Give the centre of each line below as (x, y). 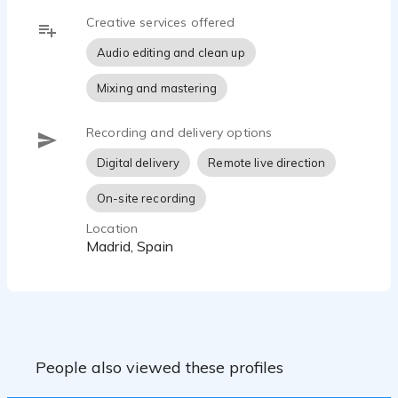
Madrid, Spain (136, 246)
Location (112, 228)
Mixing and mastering (157, 88)
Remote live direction (267, 163)
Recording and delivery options (179, 132)
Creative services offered (161, 22)
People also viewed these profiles (159, 367)
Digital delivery (139, 163)
